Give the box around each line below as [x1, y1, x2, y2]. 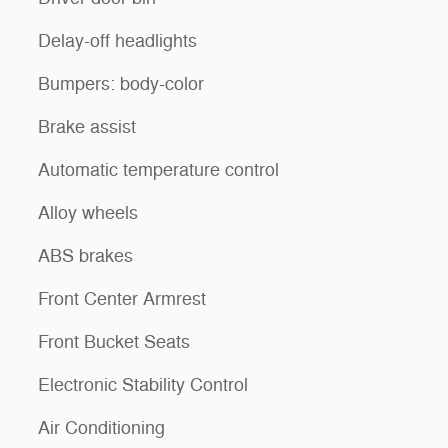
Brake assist [38, 115, 136, 138]
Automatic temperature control [38, 158, 279, 181]
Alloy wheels [38, 201, 138, 224]
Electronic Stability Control [38, 373, 248, 396]
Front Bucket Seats [38, 330, 190, 353]
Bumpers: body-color [38, 72, 204, 95]
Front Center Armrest [38, 287, 206, 310]
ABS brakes [38, 244, 133, 267]
